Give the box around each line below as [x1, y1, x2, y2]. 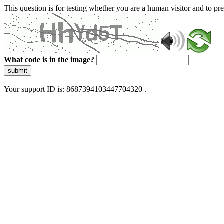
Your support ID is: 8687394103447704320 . [4, 85, 146, 93]
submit [8, 67, 27, 74]
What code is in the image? [4, 55, 94, 64]
